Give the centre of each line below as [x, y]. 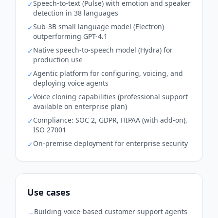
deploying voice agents [71, 83]
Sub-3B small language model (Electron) [99, 26]
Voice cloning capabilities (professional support [110, 96]
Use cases [49, 192]
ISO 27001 [50, 129]
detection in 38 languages [76, 13]
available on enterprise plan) [80, 106]
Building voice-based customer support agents [111, 211]
